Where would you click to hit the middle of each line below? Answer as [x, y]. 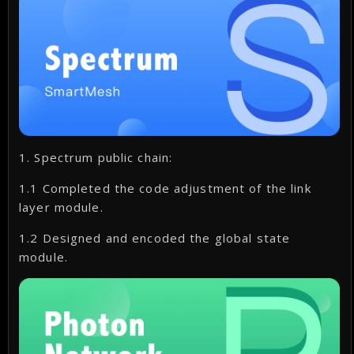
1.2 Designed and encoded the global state [155, 237]
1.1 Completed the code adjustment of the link [165, 188]
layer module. [61, 207]
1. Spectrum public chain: [96, 157]
